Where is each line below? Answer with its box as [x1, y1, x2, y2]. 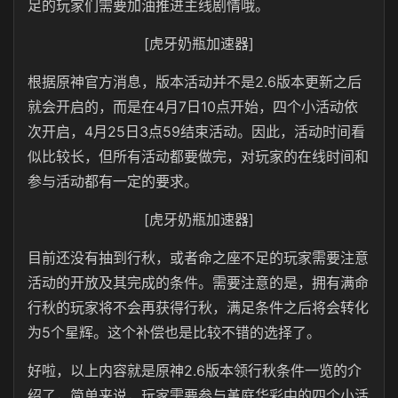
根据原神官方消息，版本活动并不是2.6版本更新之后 [28, 73, 362, 91]
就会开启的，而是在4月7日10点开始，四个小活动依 [28, 98, 358, 115]
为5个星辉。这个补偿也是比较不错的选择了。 [28, 323, 321, 341]
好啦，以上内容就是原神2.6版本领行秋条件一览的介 [28, 362, 362, 379]
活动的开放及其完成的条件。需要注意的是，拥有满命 [28, 274, 369, 291]
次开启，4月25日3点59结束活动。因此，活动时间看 [28, 123, 365, 140]
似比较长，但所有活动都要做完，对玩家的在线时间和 [28, 147, 369, 165]
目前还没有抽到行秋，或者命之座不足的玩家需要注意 [28, 249, 369, 267]
